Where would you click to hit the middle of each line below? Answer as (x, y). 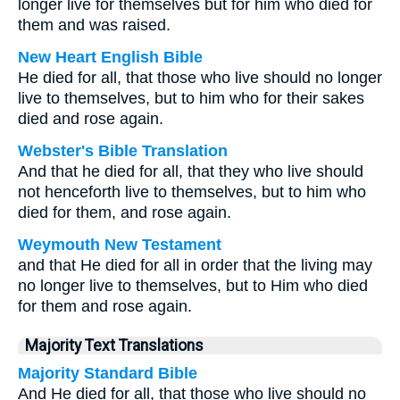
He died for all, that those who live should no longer (200, 78)
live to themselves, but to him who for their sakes (191, 98)
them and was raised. (94, 25)
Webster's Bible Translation (123, 151)
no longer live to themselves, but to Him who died (193, 286)
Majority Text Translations (114, 346)
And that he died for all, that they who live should (191, 171)
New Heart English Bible (110, 57)
